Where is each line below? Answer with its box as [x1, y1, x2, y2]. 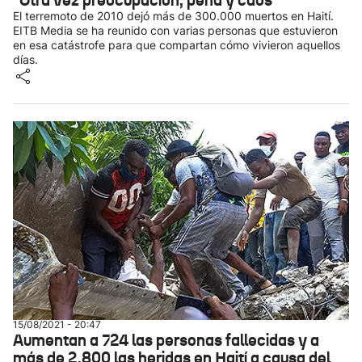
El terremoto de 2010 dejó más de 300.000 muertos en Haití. [13, 9, 334, 23]
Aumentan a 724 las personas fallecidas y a [13, 330, 319, 351]
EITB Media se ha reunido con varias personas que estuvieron [13, 23, 338, 37]
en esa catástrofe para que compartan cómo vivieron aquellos [13, 38, 340, 52]
